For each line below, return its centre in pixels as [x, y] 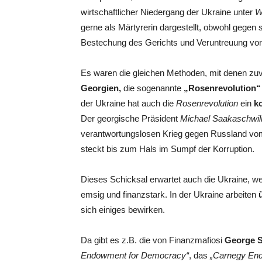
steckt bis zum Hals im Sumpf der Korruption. [168, 149]
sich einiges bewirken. [123, 210]
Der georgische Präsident [130, 118]
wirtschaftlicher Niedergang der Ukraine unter [168, 12]
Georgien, [101, 88]
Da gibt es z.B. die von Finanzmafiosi [153, 240]
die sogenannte [152, 88]
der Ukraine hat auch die [128, 103]
